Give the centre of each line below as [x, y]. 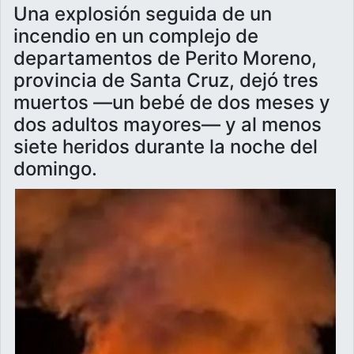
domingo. [55, 168]
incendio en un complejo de [136, 36]
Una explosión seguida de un [143, 13]
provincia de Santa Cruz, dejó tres [166, 80]
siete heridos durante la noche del [166, 146]
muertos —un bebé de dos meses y [172, 102]
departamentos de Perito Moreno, [165, 58]
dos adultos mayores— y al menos [168, 124]
